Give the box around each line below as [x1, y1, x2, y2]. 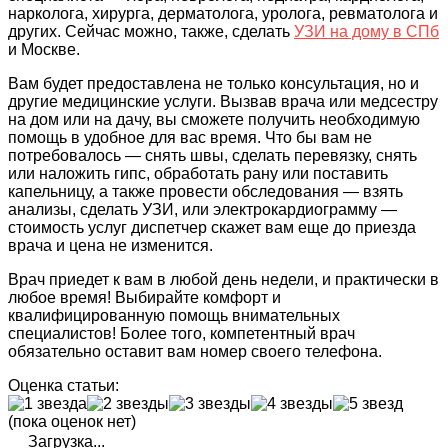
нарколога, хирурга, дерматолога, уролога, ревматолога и [8, 4, 438, 22]
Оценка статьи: [8, 376, 119, 394]
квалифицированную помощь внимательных [8, 306, 340, 324]
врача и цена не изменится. [8, 236, 213, 254]
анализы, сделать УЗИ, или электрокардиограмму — [8, 200, 397, 218]
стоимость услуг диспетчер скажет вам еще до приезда [8, 218, 416, 236]
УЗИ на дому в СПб [294, 22, 439, 40]
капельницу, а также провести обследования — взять [8, 182, 403, 200]
